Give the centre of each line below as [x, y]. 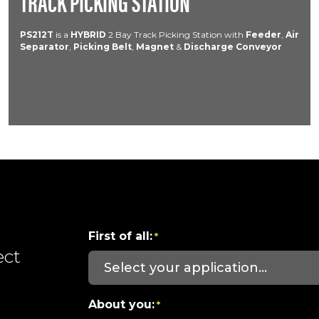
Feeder [263, 35]
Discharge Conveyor [233, 47]
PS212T [37, 35]
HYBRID [89, 35]
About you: [121, 304]
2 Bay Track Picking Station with [177, 35]
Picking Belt [103, 47]
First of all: [120, 236]
